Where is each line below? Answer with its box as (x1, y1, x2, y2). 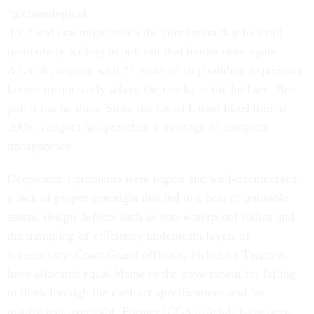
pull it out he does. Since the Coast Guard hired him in (7, 101, 286, 115)
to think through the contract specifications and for (7, 285, 265, 299)
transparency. (7, 139, 74, 153)
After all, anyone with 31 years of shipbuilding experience (7, 63, 304, 77)
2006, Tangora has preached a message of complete (7, 120, 269, 134)
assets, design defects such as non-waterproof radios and (7, 210, 294, 224)
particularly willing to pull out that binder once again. (7, 44, 280, 58)
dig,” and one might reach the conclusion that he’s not (7, 25, 282, 39)
